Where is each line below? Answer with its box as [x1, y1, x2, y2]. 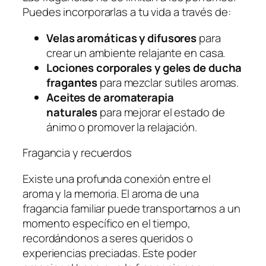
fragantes [46, 74, 98, 90]
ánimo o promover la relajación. [46, 119, 197, 135]
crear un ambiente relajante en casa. [46, 45, 226, 61]
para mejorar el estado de [97, 104, 225, 120]
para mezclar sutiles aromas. [97, 74, 239, 90]
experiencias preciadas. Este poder [23, 245, 197, 261]
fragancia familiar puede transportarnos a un [23, 200, 240, 216]
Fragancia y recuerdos [23, 145, 132, 161]
